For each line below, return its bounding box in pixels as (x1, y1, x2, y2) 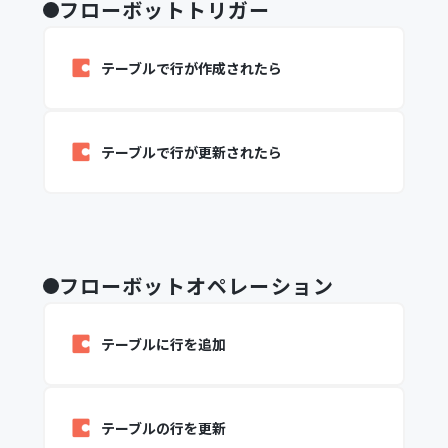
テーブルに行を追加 (100, 334, 226, 354)
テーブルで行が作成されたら (100, 58, 282, 78)
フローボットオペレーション (58, 271, 335, 300)
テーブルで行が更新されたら (100, 142, 282, 162)
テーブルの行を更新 (100, 418, 226, 438)
